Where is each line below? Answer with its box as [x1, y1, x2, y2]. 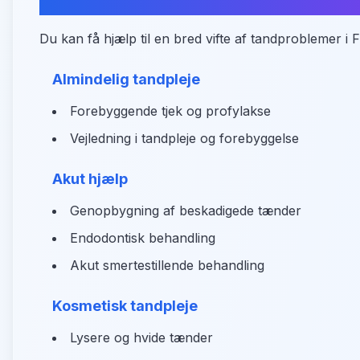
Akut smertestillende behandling [70, 257, 264, 273]
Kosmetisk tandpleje [52, 297, 198, 314]
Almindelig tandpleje [52, 71, 200, 88]
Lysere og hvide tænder [70, 329, 213, 346]
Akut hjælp [52, 170, 128, 187]
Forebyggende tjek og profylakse [70, 103, 271, 119]
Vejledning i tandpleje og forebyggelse [70, 130, 299, 146]
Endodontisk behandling [70, 230, 215, 246]
